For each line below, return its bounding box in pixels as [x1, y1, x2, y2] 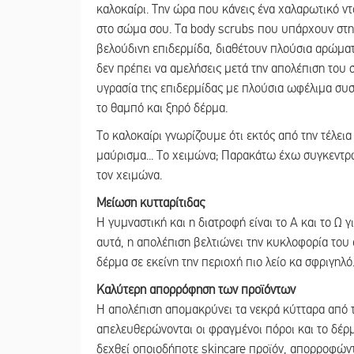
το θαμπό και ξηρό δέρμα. [96, 100, 228, 117]
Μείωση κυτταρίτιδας [96, 195, 205, 212]
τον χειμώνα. [96, 168, 162, 184]
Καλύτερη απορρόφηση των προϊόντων [96, 282, 296, 299]
